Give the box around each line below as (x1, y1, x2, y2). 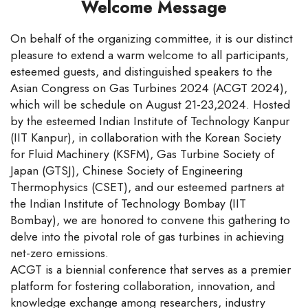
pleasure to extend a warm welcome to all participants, (10, 45, 289, 64)
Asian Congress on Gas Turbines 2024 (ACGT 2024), (10, 78, 287, 97)
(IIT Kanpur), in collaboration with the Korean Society (10, 128, 281, 146)
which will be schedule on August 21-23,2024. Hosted (10, 95, 290, 113)
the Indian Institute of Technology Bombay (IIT (10, 194, 246, 212)
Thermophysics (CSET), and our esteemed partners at (10, 177, 285, 196)
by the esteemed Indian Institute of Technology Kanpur (10, 111, 289, 130)
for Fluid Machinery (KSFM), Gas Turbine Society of (10, 144, 274, 163)
